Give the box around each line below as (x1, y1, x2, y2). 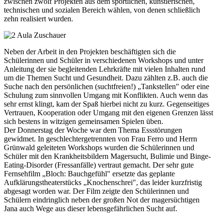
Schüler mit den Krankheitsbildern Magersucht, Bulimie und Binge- (4, 152, 211, 160)
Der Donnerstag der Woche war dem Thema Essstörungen (4, 126, 182, 134)
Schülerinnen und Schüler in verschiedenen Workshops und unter (4, 56, 203, 64)
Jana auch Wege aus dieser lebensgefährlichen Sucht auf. (4, 204, 177, 213)
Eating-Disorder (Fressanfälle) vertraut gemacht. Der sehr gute (4, 161, 194, 169)
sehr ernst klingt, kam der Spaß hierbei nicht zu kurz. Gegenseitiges (4, 100, 209, 108)
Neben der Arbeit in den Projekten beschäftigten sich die (4, 47, 176, 56)
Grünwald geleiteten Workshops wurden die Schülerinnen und (4, 143, 194, 152)
